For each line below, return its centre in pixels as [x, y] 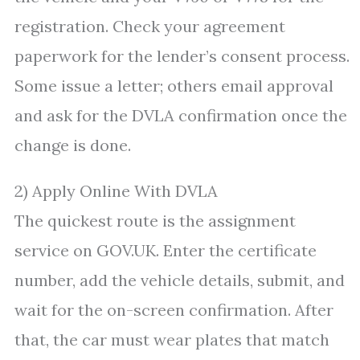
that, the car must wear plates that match [172, 340]
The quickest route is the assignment [155, 221]
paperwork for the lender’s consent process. [182, 56]
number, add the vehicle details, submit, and [180, 280]
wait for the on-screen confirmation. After [174, 310]
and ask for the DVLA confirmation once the [181, 115]
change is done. [73, 145]
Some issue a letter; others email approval [174, 86]
